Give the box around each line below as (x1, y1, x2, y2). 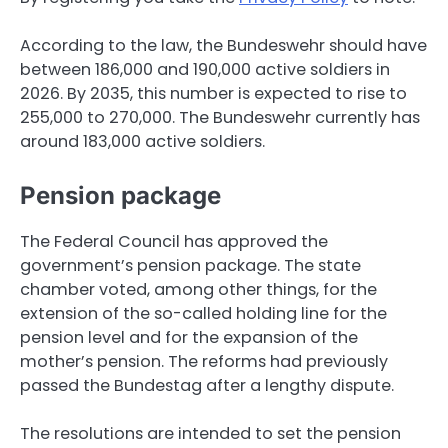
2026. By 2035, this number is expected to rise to (20, 81, 407, 105)
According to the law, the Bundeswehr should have (20, 33, 427, 57)
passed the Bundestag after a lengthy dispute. (20, 374, 394, 398)
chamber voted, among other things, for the (20, 278, 377, 302)
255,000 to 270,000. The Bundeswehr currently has (20, 105, 420, 129)
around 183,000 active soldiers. (20, 129, 265, 153)
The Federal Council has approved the (20, 230, 328, 254)
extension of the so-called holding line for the (20, 302, 387, 326)
